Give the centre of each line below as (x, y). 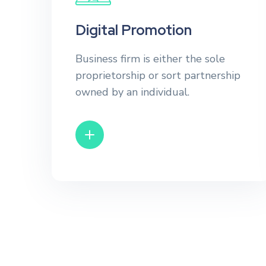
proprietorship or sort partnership (158, 75)
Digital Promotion (134, 30)
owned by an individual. (132, 92)
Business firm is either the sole (150, 59)
